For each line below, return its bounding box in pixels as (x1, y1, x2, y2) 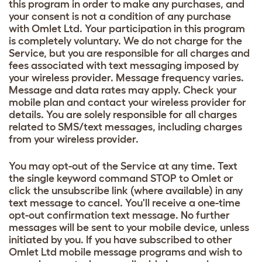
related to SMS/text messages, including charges (9, 120, 242, 133)
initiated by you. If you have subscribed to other (9, 233, 232, 246)
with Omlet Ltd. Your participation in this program (9, 22, 245, 35)
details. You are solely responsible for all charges (9, 108, 237, 120)
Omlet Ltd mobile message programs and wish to (9, 246, 242, 258)
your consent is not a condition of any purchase (9, 10, 231, 22)
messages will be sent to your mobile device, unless (9, 221, 249, 233)
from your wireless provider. (9, 133, 139, 145)
